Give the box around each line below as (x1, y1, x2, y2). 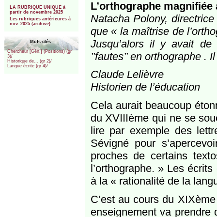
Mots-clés (30, 39, 51, 44)
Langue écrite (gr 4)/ (7, 63, 48, 69)
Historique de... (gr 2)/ (7, 59, 52, 64)
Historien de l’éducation (90, 81, 200, 93)
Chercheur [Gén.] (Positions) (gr (7, 49, 72, 54)
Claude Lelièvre (90, 68, 164, 81)
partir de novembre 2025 (9, 9, 63, 15)
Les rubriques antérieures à (9, 16, 71, 22)
